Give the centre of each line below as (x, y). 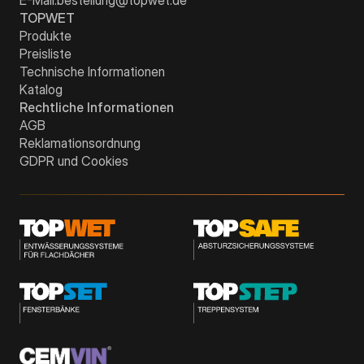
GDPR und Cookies (74, 160)
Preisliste (45, 53)
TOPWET (47, 17)
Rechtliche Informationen (97, 107)
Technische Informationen (92, 71)
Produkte (45, 35)
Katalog (41, 89)
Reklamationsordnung (80, 143)
